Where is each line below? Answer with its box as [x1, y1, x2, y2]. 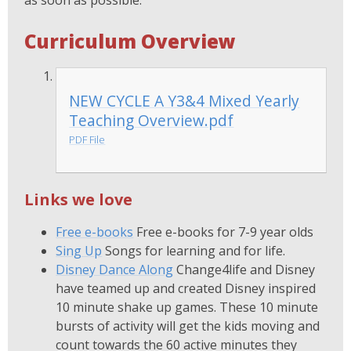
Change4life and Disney [176, 260, 316, 278]
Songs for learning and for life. [105, 241, 286, 259]
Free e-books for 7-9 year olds [136, 223, 314, 241]
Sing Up [56, 241, 103, 259]
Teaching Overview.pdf [69, 110, 234, 132]
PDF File [69, 132, 106, 147]
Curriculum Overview [24, 28, 237, 55]
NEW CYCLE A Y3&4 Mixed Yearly [69, 90, 300, 112]
